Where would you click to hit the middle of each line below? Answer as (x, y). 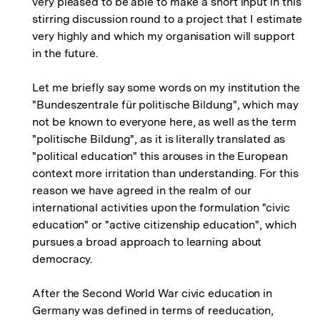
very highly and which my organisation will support (164, 36)
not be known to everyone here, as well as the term (164, 122)
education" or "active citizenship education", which (164, 225)
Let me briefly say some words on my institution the (166, 87)
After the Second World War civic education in (152, 293)
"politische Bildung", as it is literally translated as (159, 139)
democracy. (62, 259)
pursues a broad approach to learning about (147, 242)
